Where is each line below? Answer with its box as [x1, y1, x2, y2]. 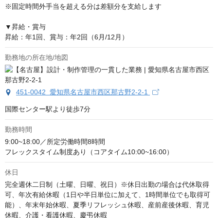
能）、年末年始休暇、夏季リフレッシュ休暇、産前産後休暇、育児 [5, 201, 209, 209]
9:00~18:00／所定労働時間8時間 [5, 138, 105, 145]
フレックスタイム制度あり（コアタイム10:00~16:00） [5, 148, 173, 156]
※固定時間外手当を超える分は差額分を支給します [5, 2, 162, 10]
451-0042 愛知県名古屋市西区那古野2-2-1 [16, 88, 150, 96]
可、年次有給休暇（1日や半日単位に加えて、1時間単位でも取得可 [5, 191, 210, 199]
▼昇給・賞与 [5, 23, 46, 31]
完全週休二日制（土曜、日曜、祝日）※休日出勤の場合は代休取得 [5, 181, 209, 188]
